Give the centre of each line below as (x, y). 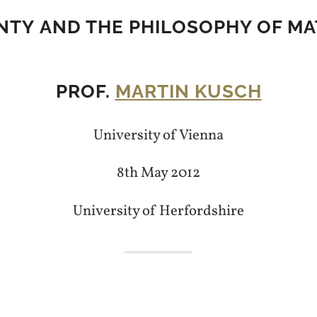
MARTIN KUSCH (188, 91)
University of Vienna (158, 135)
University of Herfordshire (158, 211)
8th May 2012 (158, 173)
